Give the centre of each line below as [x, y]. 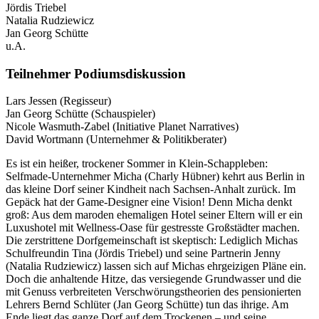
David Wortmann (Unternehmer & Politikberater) [116, 140]
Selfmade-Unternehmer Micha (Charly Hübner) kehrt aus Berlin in [155, 177]
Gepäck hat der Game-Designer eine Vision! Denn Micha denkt [149, 202]
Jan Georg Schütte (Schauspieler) [80, 114]
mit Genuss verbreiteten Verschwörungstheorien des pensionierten [153, 292]
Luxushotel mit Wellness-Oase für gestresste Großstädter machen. [153, 228]
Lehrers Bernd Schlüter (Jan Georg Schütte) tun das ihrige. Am [147, 305]
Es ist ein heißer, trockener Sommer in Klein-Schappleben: [137, 164]
